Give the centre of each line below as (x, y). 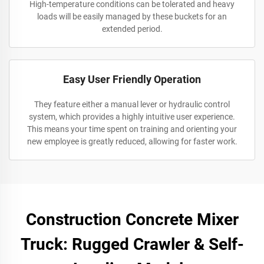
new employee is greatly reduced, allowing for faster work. (132, 141)
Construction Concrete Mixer (132, 220)
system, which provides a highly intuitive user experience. (132, 117)
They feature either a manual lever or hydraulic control (132, 104)
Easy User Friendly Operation (132, 79)
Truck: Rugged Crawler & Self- (132, 244)
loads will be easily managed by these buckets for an (132, 16)
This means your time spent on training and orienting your (132, 129)
